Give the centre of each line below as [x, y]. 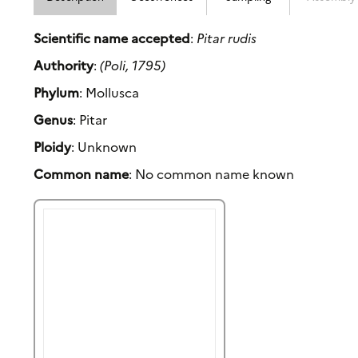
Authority [64, 65]
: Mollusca [109, 92]
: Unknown [104, 147]
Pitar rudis [227, 38]
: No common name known [212, 174]
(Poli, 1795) [133, 65]
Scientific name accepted [112, 38]
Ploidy [53, 147]
